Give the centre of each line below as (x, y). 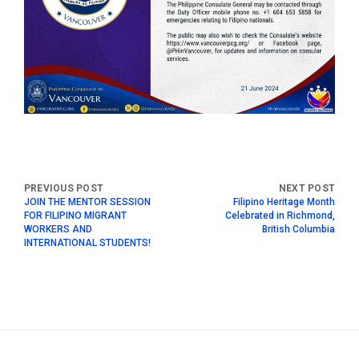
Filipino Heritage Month (284, 202)
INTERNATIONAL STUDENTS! (87, 242)
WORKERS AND (58, 229)
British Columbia (298, 229)
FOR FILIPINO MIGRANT (75, 215)
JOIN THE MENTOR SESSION (87, 202)
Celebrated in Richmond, (280, 215)
